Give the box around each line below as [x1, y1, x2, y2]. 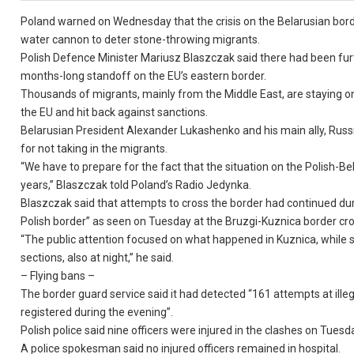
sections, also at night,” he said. [21, 251, 175, 264]
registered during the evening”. [21, 306, 174, 318]
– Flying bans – [21, 269, 96, 282]
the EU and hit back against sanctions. [21, 106, 209, 119]
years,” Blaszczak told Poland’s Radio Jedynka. [21, 179, 252, 191]
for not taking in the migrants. [21, 142, 168, 155]
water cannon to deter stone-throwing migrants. [21, 33, 261, 46]
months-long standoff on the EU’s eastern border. [21, 70, 267, 82]
